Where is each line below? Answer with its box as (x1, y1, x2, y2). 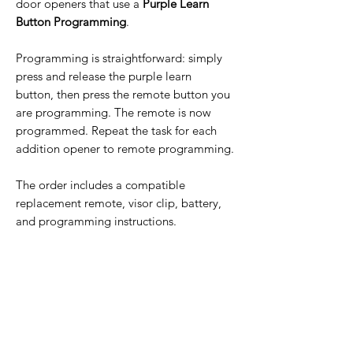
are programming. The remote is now (16, 105, 211, 121)
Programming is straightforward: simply (16, 50, 222, 66)
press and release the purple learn (16, 69, 191, 84)
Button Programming (16, 14, 126, 30)
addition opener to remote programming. (16, 141, 234, 157)
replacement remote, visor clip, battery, (16, 195, 221, 211)
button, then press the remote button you (16, 87, 230, 102)
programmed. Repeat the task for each (16, 123, 217, 139)
